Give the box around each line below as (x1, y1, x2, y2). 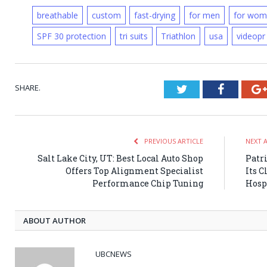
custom (91, 10, 121, 21)
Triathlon (161, 30, 196, 42)
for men (189, 10, 221, 21)
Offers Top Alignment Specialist (66, 165, 203, 177)
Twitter (187, 83, 222, 95)
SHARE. (15, 82, 41, 94)
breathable (36, 10, 78, 21)
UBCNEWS (95, 249, 132, 260)
